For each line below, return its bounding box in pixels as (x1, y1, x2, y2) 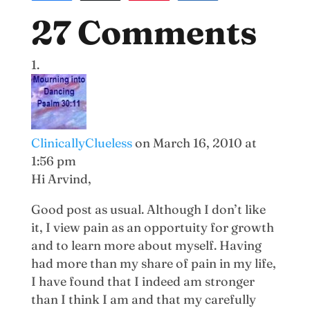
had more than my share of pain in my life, (30, 255, 276, 271)
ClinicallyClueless (30, 134, 132, 151)
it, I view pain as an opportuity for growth (30, 219, 274, 235)
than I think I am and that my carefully (30, 291, 256, 307)
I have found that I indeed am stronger (30, 273, 255, 289)
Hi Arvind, (30, 170, 91, 187)
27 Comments (30, 11, 257, 53)
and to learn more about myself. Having (30, 237, 262, 253)
